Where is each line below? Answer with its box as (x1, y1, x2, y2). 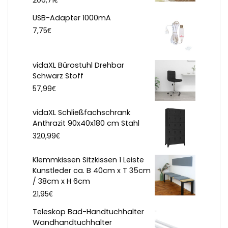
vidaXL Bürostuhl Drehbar (33, 60, 124, 71)
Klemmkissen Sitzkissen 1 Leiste (33, 155, 144, 165)
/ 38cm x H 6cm (33, 176, 90, 187)
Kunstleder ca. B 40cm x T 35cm (33, 165, 151, 176)
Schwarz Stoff (33, 71, 83, 81)
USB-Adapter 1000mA (33, 13, 111, 23)
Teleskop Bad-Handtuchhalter (33, 207, 144, 217)
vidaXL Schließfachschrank (33, 107, 130, 118)
